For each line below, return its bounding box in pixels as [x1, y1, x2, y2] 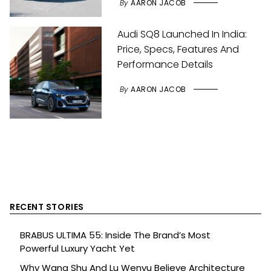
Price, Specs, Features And [117, 42, 240, 56]
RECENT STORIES [10, 201, 84, 213]
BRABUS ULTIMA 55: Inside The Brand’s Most [20, 229, 211, 241]
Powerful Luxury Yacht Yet [20, 242, 135, 255]
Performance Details [117, 57, 214, 71]
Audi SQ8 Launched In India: [117, 27, 247, 41]
